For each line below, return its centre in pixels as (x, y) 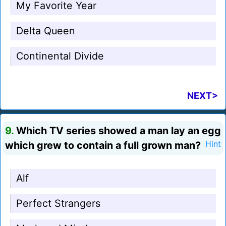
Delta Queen (46, 31)
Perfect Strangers (58, 204)
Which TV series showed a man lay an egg (117, 131)
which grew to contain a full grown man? (103, 146)
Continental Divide (60, 56)
